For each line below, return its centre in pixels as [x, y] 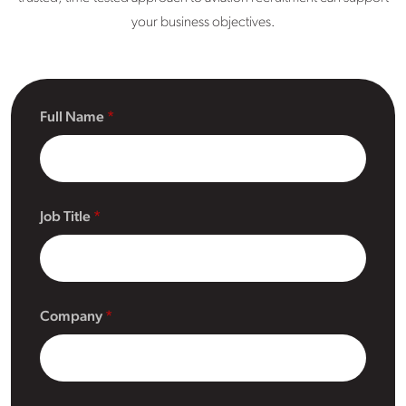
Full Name [73, 117]
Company [72, 317]
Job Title [67, 217]
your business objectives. [203, 22]
